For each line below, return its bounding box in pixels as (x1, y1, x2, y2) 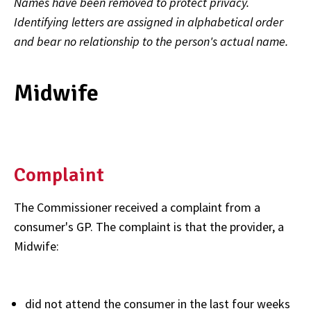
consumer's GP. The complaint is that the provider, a (14, 218, 284, 235)
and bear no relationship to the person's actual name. (14, 33, 288, 49)
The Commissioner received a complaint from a (14, 199, 260, 215)
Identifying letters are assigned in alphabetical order (14, 14, 283, 30)
